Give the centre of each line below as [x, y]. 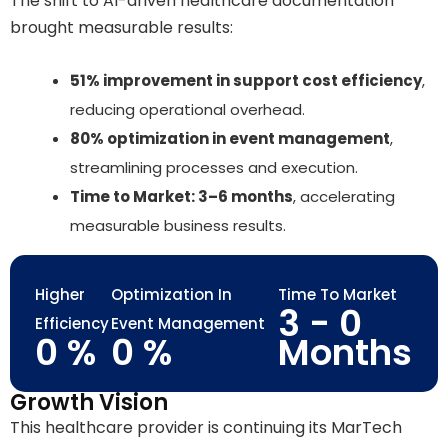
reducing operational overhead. [187, 110]
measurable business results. [178, 226]
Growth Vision [89, 403]
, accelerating [344, 197]
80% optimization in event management [230, 139]
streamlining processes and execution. [214, 168]
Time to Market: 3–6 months [181, 197]
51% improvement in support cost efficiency [246, 81]
